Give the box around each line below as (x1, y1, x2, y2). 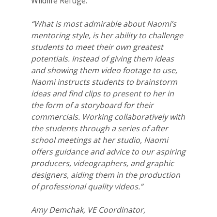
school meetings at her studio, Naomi (31, 135, 168, 146)
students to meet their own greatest (31, 42, 163, 53)
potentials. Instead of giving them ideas (31, 53, 174, 64)
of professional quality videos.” (31, 181, 143, 192)
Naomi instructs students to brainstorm (31, 77, 177, 88)
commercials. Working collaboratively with (31, 111, 185, 123)
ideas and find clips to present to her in (31, 88, 174, 99)
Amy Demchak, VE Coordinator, (31, 204, 145, 216)
